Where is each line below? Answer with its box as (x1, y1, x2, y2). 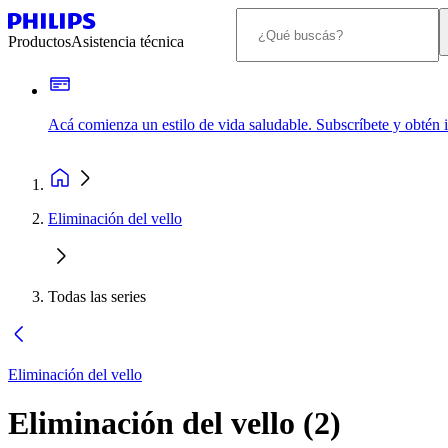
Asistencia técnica (71, 33, 184, 50)
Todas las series (48, 288, 146, 305)
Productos (8, 33, 71, 50)
